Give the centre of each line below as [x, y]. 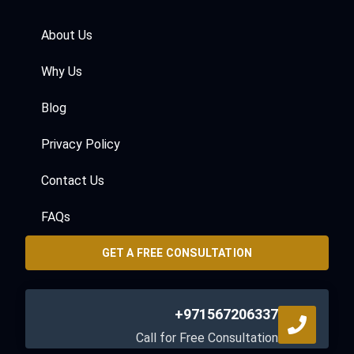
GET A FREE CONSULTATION [177, 253]
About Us [67, 36]
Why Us [62, 72]
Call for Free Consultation [207, 338]
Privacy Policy [81, 145]
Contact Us [73, 181]
